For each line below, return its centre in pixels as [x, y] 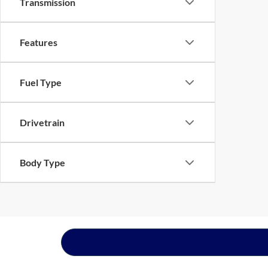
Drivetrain [42, 122]
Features [39, 42]
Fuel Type [41, 82]
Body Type [42, 162]
